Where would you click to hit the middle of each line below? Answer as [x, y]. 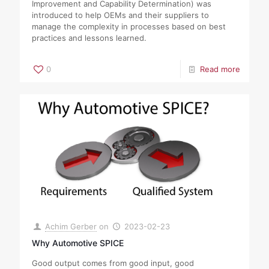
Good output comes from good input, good [113, 263]
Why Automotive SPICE [78, 243]
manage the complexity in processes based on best [129, 26]
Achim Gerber [71, 226]
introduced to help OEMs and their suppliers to [120, 15]
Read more [220, 69]
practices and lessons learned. [89, 38]
